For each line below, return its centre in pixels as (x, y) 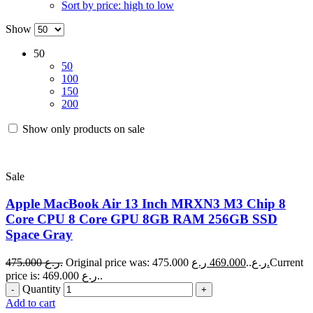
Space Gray (39, 235)
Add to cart (30, 303)
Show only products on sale (82, 129)
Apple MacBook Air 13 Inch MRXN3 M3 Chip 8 (146, 204)
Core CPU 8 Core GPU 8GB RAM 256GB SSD (141, 219)
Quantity (42, 289)
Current (286, 262)
